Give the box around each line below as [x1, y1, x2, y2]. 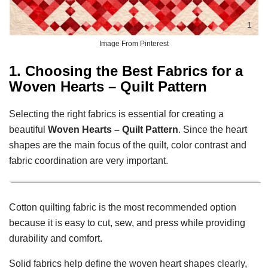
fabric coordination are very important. [9, 155, 168, 166]
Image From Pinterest [99, 39, 169, 48]
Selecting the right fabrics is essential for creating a [9, 108, 224, 119]
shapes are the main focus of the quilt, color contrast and [9, 139, 246, 150]
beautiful [9, 124, 48, 135]
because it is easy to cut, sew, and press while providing [9, 217, 245, 228]
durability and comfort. [9, 233, 102, 243]
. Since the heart [178, 124, 247, 135]
